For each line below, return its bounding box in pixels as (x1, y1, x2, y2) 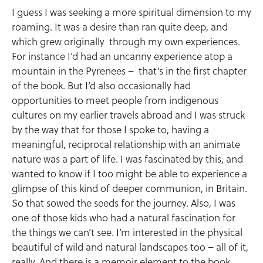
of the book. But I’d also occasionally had (12, 78, 191, 93)
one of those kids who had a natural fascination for (12, 210, 235, 225)
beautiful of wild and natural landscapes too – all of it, (12, 240, 248, 255)
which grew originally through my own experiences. (12, 34, 240, 49)
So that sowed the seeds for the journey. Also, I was (12, 195, 235, 211)
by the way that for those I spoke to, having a (12, 122, 209, 137)
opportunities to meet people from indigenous (12, 93, 218, 108)
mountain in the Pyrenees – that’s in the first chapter (12, 63, 247, 79)
